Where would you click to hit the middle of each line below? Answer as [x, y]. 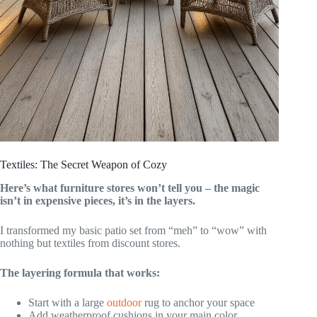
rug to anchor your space [198, 302]
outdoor [124, 302]
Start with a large [68, 302]
